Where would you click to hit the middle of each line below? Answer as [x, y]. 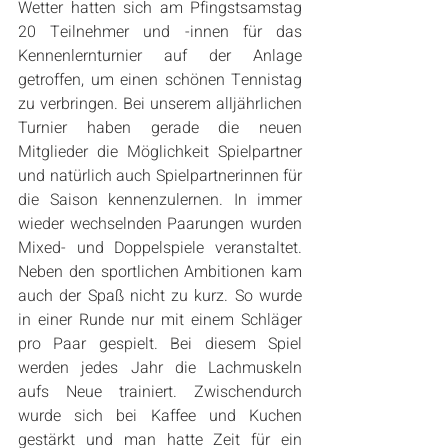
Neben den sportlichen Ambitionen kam [160, 272]
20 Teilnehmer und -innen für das [160, 32]
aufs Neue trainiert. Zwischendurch [160, 392]
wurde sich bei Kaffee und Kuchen [160, 416]
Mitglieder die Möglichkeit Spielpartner [160, 152]
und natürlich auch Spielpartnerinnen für [160, 176]
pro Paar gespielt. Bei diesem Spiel [160, 344]
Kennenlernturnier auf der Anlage [160, 56]
